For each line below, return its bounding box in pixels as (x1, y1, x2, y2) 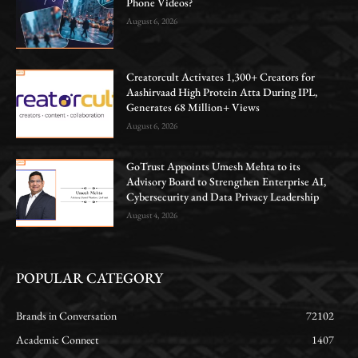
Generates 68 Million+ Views (126, 99, 261, 114)
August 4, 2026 (126, 209, 178, 221)
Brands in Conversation (16, 308, 117, 324)
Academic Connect (16, 332, 98, 348)
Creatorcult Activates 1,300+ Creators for (126, 69, 316, 84)
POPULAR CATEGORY (16, 268, 163, 288)
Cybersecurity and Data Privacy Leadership (126, 189, 320, 204)
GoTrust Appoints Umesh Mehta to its (126, 158, 301, 173)
